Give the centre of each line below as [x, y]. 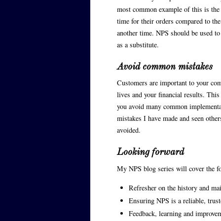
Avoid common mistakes [165, 67]
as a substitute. [138, 44]
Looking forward [150, 153]
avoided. [129, 130]
